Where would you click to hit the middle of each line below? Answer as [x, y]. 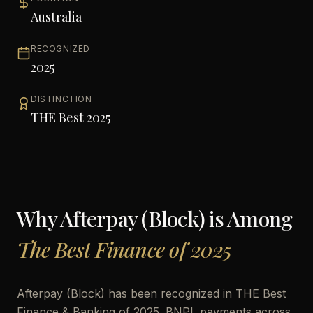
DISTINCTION [61, 99]
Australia [56, 17]
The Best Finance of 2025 [124, 249]
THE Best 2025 [71, 117]
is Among [249, 219]
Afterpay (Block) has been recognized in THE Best [151, 293]
